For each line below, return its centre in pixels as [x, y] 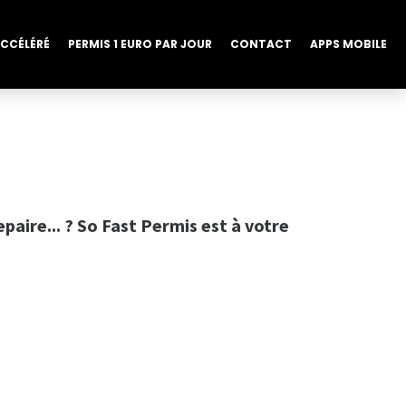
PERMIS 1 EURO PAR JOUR [140, 44]
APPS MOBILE [348, 44]
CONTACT [261, 44]
